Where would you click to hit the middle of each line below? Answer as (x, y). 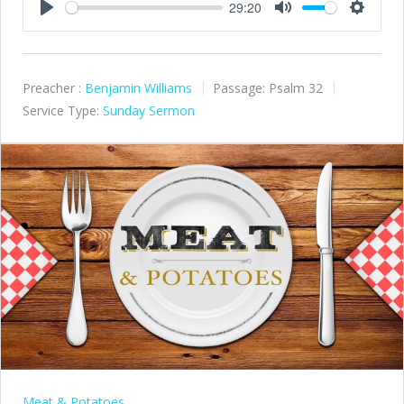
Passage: (239, 87)
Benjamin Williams (138, 87)
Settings (377, 24)
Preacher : (52, 87)
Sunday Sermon (149, 110)
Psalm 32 (296, 87)
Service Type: (61, 110)
